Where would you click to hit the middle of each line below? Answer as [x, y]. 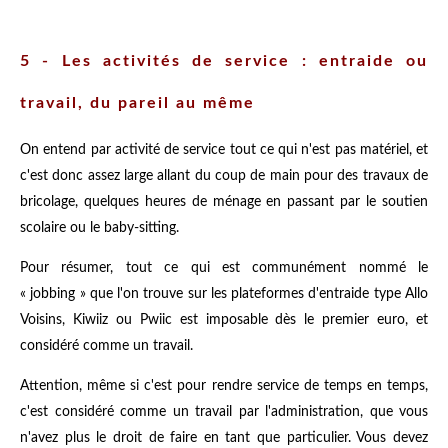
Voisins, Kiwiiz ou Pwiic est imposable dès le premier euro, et [224, 319]
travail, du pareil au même [137, 102]
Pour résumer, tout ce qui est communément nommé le [224, 267]
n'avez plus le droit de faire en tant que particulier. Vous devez [224, 437]
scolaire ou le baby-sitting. [99, 227]
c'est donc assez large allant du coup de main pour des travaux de [224, 175]
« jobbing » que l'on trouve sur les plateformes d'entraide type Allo [224, 293]
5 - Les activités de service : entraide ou [224, 60]
